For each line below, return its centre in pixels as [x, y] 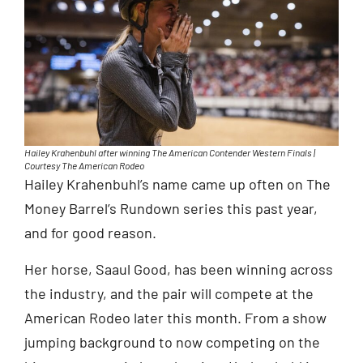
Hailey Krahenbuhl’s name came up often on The [177, 184]
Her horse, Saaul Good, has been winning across [179, 269]
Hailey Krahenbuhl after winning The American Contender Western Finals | [170, 153]
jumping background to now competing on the [172, 342]
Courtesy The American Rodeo [84, 166]
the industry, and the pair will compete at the [169, 293]
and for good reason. [90, 233]
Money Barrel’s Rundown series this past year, [171, 209]
